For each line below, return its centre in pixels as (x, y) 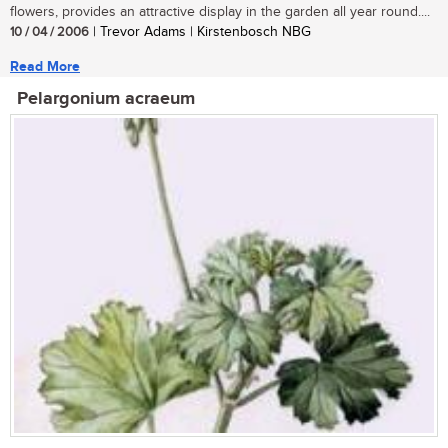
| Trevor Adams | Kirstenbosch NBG (200, 32)
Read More (45, 67)
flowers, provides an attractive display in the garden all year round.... (220, 12)
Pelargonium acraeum (106, 99)
